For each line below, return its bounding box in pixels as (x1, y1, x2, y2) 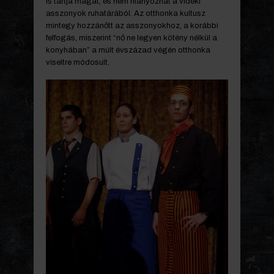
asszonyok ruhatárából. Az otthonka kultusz (46, 9, 206, 18)
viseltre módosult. (46, 57, 109, 67)
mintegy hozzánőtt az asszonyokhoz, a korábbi (46, 21, 218, 30)
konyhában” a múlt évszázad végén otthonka (46, 45, 210, 54)
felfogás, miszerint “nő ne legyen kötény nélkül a (46, 33, 217, 42)
